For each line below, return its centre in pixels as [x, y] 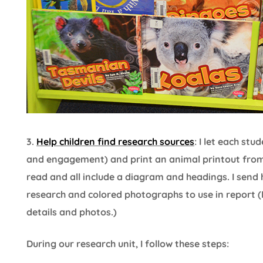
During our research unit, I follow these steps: [128, 243]
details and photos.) [72, 212]
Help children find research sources [115, 141]
